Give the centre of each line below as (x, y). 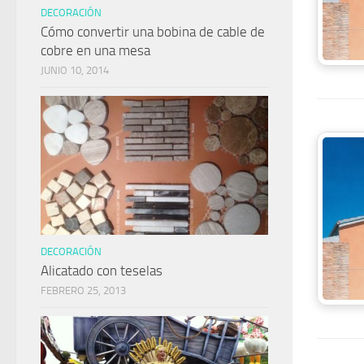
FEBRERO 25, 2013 (83, 291)
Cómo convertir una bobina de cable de (153, 31)
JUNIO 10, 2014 (75, 70)
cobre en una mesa (95, 50)
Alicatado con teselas (102, 271)
